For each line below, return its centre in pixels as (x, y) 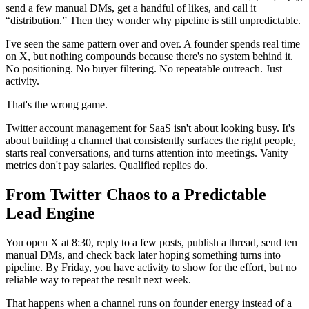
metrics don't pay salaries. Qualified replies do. (107, 165)
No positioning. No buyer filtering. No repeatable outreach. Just (144, 68)
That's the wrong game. (57, 104)
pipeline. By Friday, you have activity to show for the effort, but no (151, 267)
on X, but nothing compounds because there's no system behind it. (149, 56)
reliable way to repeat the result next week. (98, 279)
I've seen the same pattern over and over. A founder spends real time (153, 43)
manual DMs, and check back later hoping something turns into (143, 255)
